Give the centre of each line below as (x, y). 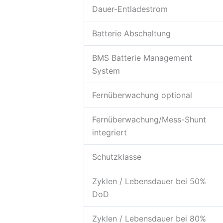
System (106, 70)
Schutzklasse (117, 157)
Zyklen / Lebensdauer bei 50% (149, 181)
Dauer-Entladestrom (130, 9)
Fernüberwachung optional (142, 95)
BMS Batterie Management (142, 57)
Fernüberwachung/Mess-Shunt (149, 119)
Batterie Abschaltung (131, 33)
